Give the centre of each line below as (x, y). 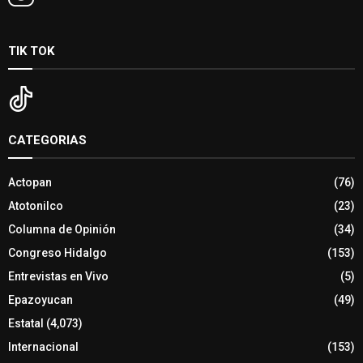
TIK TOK (31, 51)
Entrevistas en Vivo (58, 277)
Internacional (43, 347)
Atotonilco (36, 206)
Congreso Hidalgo (58, 253)
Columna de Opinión (62, 230)
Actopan (30, 183)
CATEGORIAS (47, 141)
